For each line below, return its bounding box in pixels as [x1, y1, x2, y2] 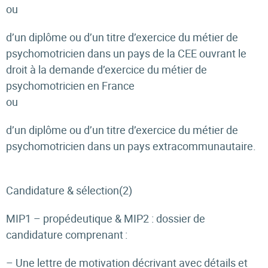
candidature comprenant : [6, 227, 127, 242]
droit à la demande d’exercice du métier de [6, 62, 207, 77]
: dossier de [149, 211, 205, 226]
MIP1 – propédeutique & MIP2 [6, 211, 149, 226]
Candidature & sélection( [6, 183, 123, 197]
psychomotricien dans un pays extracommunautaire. [6, 139, 258, 153]
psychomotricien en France [6, 78, 138, 93]
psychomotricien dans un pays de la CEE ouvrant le [6, 46, 246, 60]
